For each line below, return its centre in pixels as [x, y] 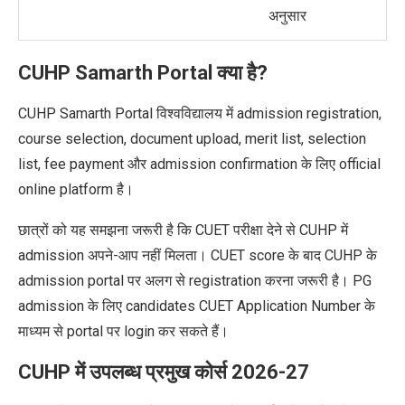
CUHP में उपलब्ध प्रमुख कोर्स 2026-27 [164, 372]
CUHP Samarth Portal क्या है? [143, 73]
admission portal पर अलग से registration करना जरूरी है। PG [195, 281]
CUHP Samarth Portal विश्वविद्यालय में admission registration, [200, 114]
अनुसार [287, 16]
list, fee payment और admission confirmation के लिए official [199, 165]
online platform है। [76, 190]
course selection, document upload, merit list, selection [192, 139]
